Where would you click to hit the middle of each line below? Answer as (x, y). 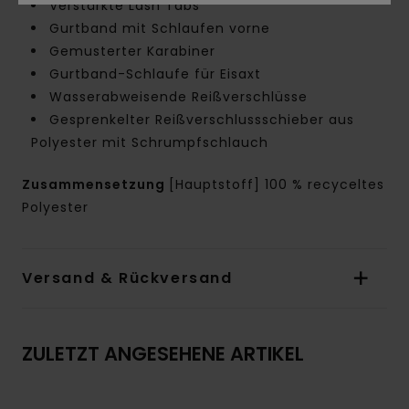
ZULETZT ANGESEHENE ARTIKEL (163, 354)
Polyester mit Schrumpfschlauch (150, 143)
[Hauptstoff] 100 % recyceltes (277, 185)
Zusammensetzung (95, 185)
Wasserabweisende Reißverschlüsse (178, 97)
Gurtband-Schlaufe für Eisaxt (155, 74)
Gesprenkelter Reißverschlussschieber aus (202, 120)
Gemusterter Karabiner (132, 52)
